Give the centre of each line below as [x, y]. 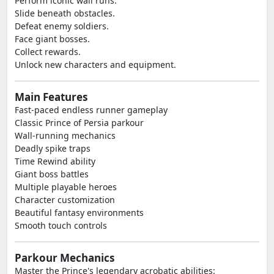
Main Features [51, 97]
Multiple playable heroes [66, 187]
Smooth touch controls [61, 225]
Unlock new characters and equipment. [95, 65]
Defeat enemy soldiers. [62, 26]
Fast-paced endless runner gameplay [91, 110]
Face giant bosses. [52, 39]
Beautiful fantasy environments [79, 213]
